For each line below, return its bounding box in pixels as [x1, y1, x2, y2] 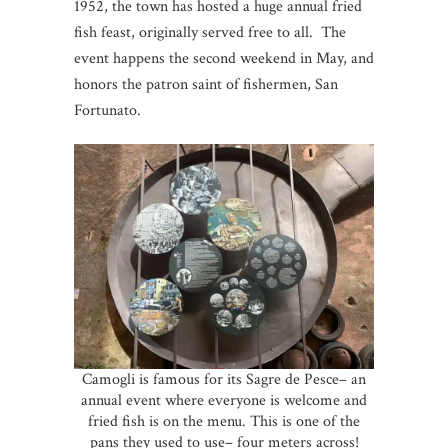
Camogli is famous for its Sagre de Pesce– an [82, 369, 366, 391]
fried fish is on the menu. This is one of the [88, 411, 360, 433]
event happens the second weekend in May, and [74, 48, 374, 70]
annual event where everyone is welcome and [81, 390, 367, 412]
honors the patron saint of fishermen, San [74, 74, 338, 96]
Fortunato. [74, 100, 145, 122]
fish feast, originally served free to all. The [74, 22, 346, 44]
